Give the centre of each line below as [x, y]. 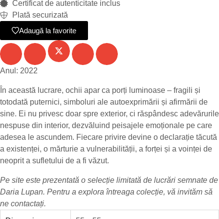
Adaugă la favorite [48, 31]
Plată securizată [40, 15]
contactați [27, 203]
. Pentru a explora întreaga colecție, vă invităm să [128, 192]
